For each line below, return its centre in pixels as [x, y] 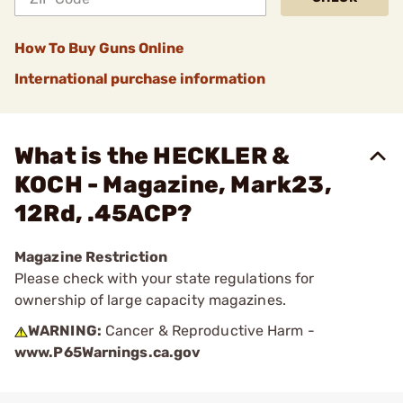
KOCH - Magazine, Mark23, [173, 185]
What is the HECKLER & [152, 156]
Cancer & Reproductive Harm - [208, 331]
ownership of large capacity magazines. [150, 300]
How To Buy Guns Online [99, 48]
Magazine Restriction [91, 257]
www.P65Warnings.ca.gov [108, 352]
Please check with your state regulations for [165, 278]
